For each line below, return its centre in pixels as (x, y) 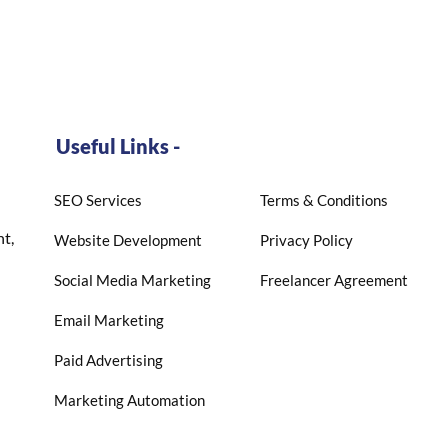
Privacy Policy (306, 240)
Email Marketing (108, 320)
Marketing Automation (129, 400)
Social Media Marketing (132, 280)
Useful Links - (117, 146)
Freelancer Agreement (333, 280)
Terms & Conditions (323, 200)
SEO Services (97, 200)
